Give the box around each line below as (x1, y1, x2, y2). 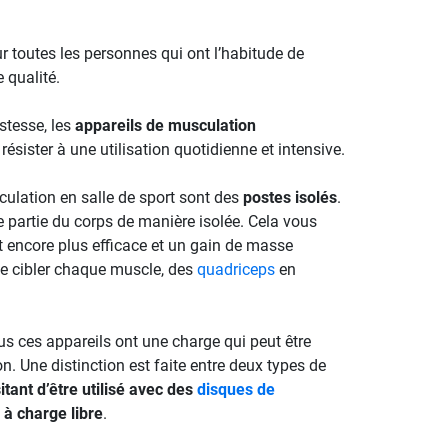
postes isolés (242, 187, 337, 207)
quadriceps (196, 259, 275, 279)
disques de (196, 379, 275, 399)
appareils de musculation (74, 115, 256, 135)
